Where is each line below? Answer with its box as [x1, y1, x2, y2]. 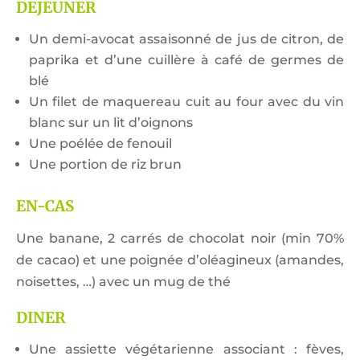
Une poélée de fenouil [29, 136, 172, 152]
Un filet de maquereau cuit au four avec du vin [29, 94, 344, 110]
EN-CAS [16, 197, 74, 216]
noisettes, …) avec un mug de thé [16, 274, 231, 290]
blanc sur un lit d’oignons [29, 115, 193, 131]
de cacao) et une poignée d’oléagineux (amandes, [16, 252, 344, 268]
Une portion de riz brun [29, 157, 182, 173]
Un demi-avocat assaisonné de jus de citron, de [29, 31, 344, 47]
